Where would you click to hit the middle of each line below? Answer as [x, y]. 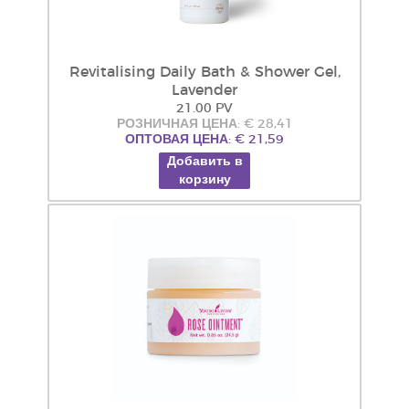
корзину [204, 180]
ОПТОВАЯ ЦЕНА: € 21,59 [204, 140]
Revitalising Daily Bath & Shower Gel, [204, 72]
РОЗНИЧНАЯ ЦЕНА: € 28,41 [204, 124]
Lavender [204, 90]
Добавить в [204, 162]
